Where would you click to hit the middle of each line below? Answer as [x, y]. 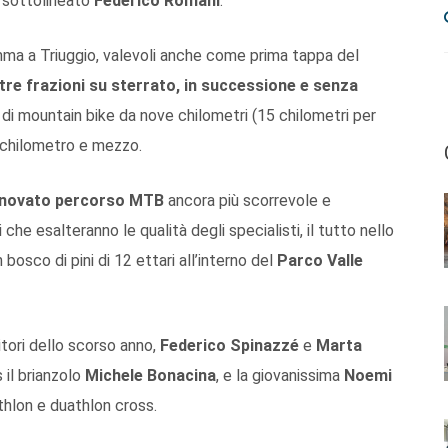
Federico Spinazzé [229, 345]
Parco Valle [320, 260]
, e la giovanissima [280, 375]
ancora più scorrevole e [247, 200]
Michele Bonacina [150, 375]
